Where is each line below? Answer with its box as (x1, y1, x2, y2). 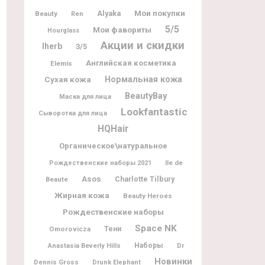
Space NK (135, 222, 177, 234)
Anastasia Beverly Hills (47, 241, 121, 250)
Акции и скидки (100, 38, 185, 52)
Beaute (46, 174, 68, 183)
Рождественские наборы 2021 (49, 159, 151, 167)
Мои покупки (134, 8, 185, 18)
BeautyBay (125, 90, 167, 101)
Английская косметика (85, 58, 176, 67)
